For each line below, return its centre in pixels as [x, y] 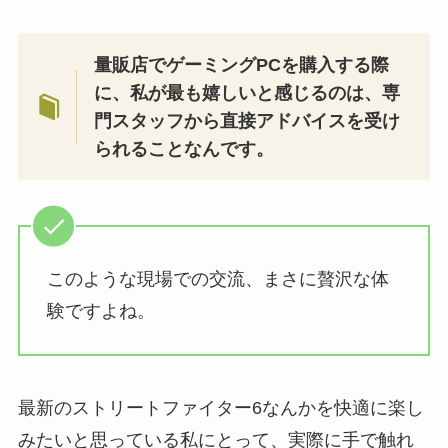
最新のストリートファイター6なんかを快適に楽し [220, 407]
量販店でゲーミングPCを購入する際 [242, 64]
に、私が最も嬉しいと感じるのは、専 [247, 92]
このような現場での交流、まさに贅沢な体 [217, 279]
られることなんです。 [184, 148]
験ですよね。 [100, 311]
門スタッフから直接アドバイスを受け [247, 120]
